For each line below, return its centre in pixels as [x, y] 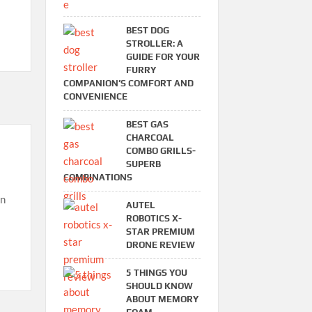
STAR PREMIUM [160, 231]
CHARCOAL [150, 137]
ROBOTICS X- [154, 218]
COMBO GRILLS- [161, 150]
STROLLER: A [154, 43]
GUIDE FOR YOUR [163, 56]
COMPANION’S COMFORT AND [128, 83]
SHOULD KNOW [159, 286]
